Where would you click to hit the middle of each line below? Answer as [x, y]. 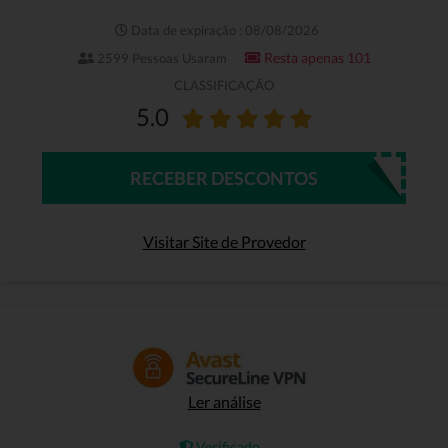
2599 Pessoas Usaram [160, 57]
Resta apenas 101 [315, 57]
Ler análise [224, 402]
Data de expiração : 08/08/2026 [223, 29]
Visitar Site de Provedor [224, 241]
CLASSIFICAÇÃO [224, 85]
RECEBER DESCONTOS [224, 178]
